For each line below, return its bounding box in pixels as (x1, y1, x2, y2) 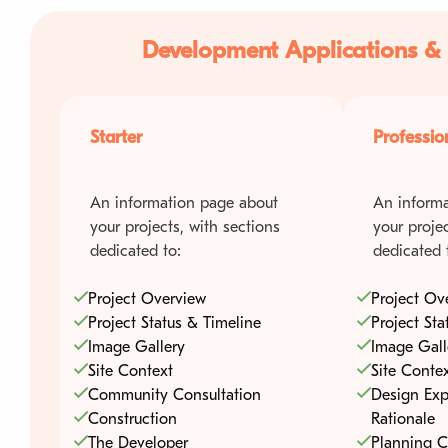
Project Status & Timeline (88, 313, 261, 332)
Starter (90, 127, 142, 148)
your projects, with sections (90, 217, 280, 236)
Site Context (88, 361, 173, 380)
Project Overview (88, 289, 206, 308)
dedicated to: (90, 241, 181, 260)
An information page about (90, 193, 278, 212)
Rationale (370, 409, 435, 428)
